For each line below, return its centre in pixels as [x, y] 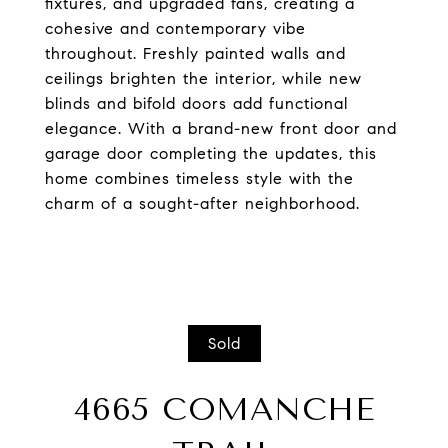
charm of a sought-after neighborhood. [202, 203]
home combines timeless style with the [199, 178]
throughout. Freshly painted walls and [195, 53]
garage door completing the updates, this [211, 153]
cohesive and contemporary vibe [175, 28]
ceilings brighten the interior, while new [203, 78]
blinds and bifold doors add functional [196, 103]
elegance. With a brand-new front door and [221, 128]
